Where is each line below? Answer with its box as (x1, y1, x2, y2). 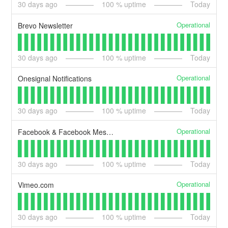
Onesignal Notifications (18, 73, 92, 84)
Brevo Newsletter (18, 20, 73, 31)
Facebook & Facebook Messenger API (106, 126, 114, 137)
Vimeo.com (18, 180, 54, 190)
